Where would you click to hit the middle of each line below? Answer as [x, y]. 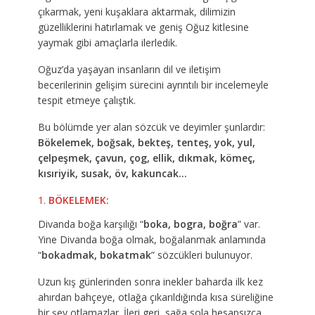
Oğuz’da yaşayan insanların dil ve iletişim [129, 70]
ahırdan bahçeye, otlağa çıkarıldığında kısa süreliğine [155, 297]
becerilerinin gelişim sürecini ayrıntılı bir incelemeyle [153, 85]
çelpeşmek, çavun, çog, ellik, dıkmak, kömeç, [146, 158]
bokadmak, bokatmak [96, 255]
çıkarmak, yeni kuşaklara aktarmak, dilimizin [136, 12]
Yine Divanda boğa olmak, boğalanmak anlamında [152, 240]
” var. [249, 224]
